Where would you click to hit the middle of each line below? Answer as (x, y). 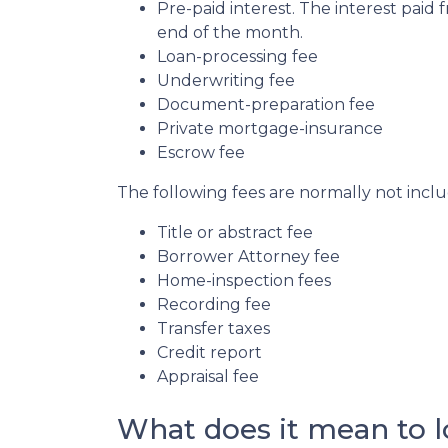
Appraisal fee (208, 376)
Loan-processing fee (237, 56)
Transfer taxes (213, 328)
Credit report (209, 352)
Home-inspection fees (244, 280)
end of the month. (230, 32)
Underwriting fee (226, 80)
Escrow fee (201, 152)
